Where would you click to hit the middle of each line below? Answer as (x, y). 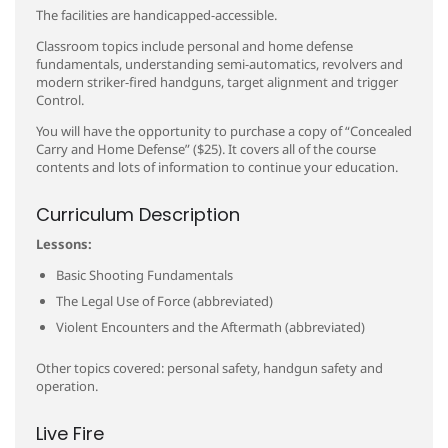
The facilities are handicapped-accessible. (156, 15)
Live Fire (70, 433)
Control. (60, 100)
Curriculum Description (138, 214)
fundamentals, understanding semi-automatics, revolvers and (219, 64)
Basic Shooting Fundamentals (144, 275)
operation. (67, 386)
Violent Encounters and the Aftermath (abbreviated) (210, 327)
